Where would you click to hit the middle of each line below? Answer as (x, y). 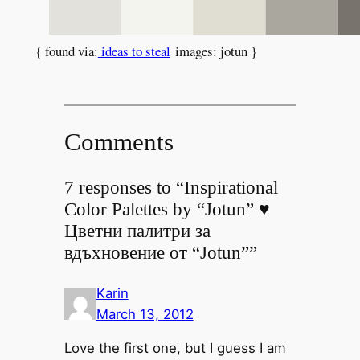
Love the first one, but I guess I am (175, 348)
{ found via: (66, 51)
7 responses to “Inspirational (171, 188)
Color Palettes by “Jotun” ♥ (167, 209)
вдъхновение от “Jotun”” (160, 253)
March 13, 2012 (145, 314)
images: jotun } (213, 51)
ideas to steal (134, 51)
